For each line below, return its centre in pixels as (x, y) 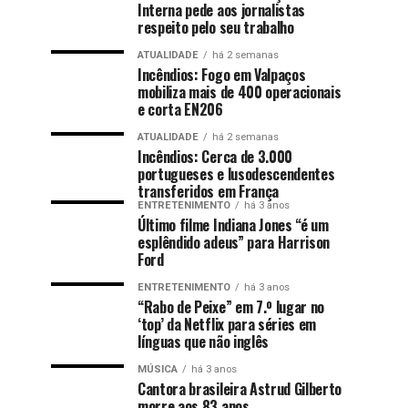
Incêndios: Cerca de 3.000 (215, 156)
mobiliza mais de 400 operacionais (240, 92)
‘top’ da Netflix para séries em (227, 324)
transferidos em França (208, 191)
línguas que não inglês (203, 341)
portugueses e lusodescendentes (236, 173)
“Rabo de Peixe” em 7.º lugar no (231, 306)
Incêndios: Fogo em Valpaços (222, 74)
